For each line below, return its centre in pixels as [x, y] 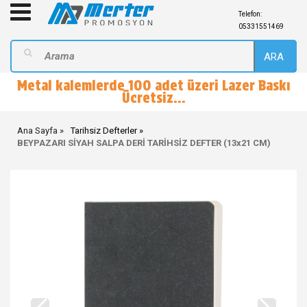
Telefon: [250, 14]
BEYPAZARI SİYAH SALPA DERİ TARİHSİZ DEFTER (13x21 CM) [144, 143]
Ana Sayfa [37, 131]
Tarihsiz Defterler [104, 131]
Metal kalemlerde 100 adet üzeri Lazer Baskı [153, 86]
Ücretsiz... [153, 98]
